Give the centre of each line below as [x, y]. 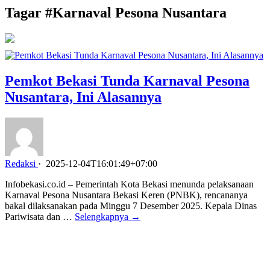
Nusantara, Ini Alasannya [83, 97]
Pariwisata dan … [40, 216]
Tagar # [29, 12]
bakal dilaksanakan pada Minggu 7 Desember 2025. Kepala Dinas [131, 206]
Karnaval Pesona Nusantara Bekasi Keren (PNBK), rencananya [126, 195]
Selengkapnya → [108, 216]
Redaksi [20, 163]
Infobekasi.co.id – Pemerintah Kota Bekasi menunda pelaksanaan [129, 184]
